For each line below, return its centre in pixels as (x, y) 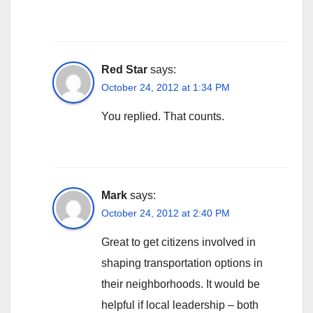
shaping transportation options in (182, 263)
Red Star (124, 69)
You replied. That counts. (163, 116)
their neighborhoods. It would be (181, 284)
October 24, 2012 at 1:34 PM (166, 87)
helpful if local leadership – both (180, 305)
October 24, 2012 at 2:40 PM (166, 213)
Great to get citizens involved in (179, 242)
